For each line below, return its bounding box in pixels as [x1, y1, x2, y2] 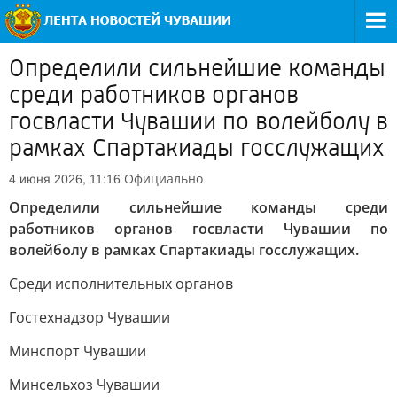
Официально [124, 170, 203, 187]
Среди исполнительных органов [9, 274, 233, 293]
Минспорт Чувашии [9, 341, 146, 361]
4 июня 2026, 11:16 [9, 172, 121, 186]
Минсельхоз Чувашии [9, 375, 160, 394]
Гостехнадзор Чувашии [9, 307, 170, 327]
